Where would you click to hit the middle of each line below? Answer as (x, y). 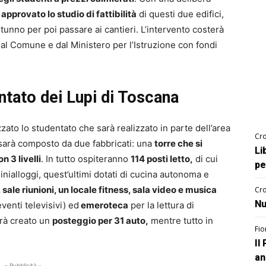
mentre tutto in (181, 221)
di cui (205, 159)
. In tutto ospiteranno (86, 159)
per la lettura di (161, 205)
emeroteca (104, 205)
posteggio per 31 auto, (100, 221)
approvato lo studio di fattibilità (69, 14)
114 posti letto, (162, 159)
